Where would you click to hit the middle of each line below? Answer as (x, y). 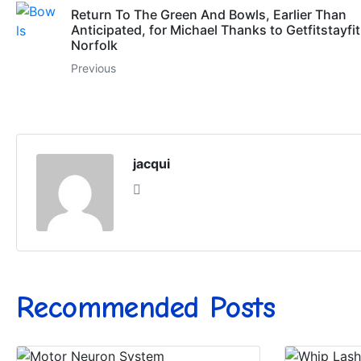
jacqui (151, 164)
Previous (94, 68)
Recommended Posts (146, 308)
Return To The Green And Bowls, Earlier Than (209, 15)
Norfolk (95, 46)
